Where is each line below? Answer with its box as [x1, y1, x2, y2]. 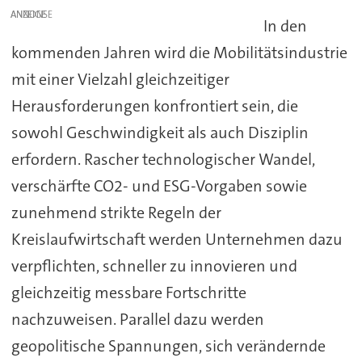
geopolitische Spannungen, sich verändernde [11, 335, 326, 357]
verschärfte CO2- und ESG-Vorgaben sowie [11, 175, 307, 197]
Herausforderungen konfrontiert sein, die [11, 95, 298, 117]
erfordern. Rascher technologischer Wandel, [11, 149, 315, 170]
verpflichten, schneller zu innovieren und [11, 255, 297, 277]
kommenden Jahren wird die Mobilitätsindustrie [11, 42, 347, 64]
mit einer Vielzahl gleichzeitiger [11, 69, 229, 90]
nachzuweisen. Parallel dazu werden [11, 309, 264, 330]
